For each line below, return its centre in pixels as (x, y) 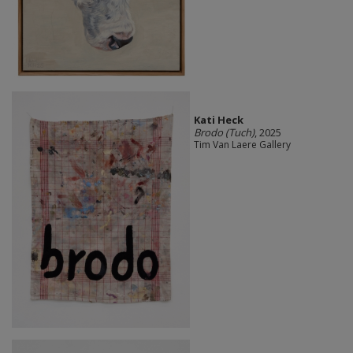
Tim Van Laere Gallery (242, 145)
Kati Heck (218, 120)
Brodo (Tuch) (224, 133)
